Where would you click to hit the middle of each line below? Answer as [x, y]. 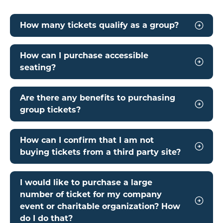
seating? [38, 67]
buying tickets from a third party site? [100, 152]
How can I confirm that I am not [87, 140]
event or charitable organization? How [100, 206]
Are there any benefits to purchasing [98, 98]
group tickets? [50, 110]
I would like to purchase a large [86, 182]
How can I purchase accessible [84, 55]
